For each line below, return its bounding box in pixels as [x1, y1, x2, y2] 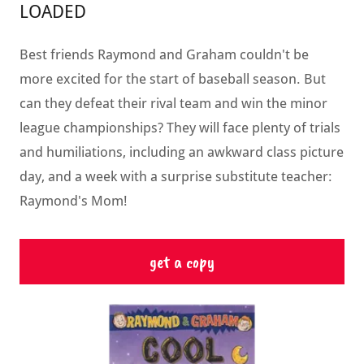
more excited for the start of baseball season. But [19, 71, 326, 88]
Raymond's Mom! [19, 193, 128, 210]
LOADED [19, 2, 86, 23]
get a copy [149, 250, 214, 274]
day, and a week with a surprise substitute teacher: [19, 168, 332, 185]
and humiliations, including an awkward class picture [19, 144, 344, 161]
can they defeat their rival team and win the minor [19, 95, 327, 112]
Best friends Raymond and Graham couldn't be [19, 46, 309, 63]
